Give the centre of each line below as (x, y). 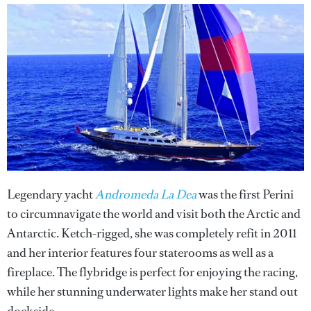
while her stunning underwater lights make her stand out (152, 292)
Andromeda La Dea (146, 195)
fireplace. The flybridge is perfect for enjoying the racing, (152, 272)
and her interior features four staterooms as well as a (140, 253)
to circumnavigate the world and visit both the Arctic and (154, 214)
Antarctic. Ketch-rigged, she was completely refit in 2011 (152, 234)
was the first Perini (245, 195)
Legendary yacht (51, 195)
